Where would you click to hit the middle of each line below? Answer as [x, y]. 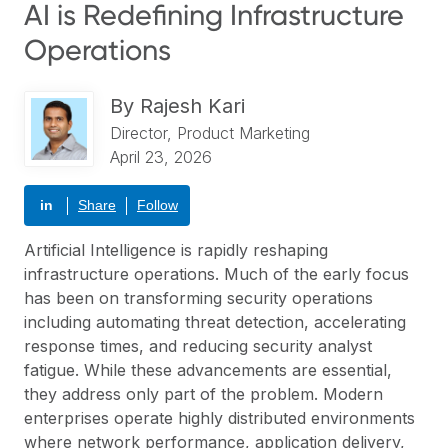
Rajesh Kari [192, 106]
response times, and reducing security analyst [198, 346]
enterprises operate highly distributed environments [219, 418]
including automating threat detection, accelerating [215, 322]
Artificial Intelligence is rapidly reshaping [176, 250]
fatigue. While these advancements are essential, [208, 370]
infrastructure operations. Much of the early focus [216, 274]
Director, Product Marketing [210, 133]
